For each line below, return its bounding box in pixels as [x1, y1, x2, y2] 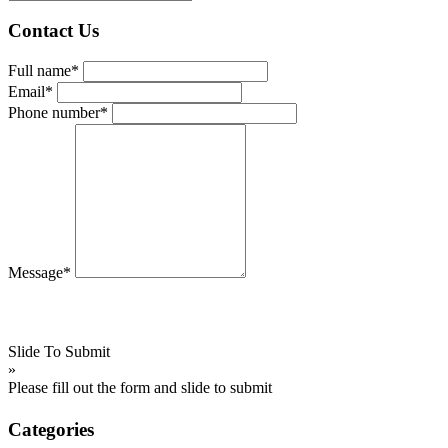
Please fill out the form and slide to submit [8, 379, 272, 397]
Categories [8, 419, 94, 441]
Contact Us [8, 19, 99, 41]
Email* [8, 82, 53, 100]
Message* [8, 263, 71, 281]
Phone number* [8, 103, 108, 121]
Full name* [8, 61, 79, 79]
